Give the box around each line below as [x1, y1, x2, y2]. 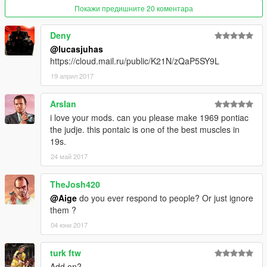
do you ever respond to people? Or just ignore [77, 192, 253, 204]
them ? [50, 204, 76, 216]
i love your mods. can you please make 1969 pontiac [50, 111, 249, 124]
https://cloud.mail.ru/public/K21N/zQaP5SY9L [50, 55, 219, 67]
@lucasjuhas [50, 43, 103, 55]
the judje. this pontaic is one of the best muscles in [50, 123, 240, 136]
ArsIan [50, 98, 76, 110]
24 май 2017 [51, 151, 88, 162]
